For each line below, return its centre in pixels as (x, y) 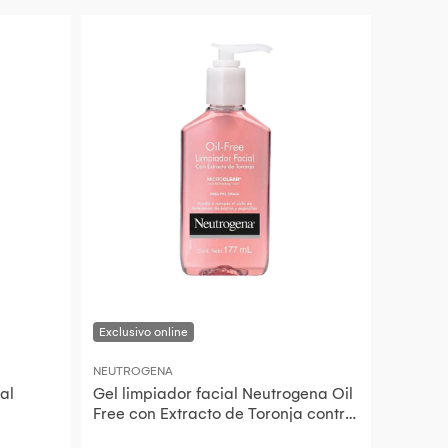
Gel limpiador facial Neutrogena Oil (223, 394)
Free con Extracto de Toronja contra (224, 414)
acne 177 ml (135, 434)
